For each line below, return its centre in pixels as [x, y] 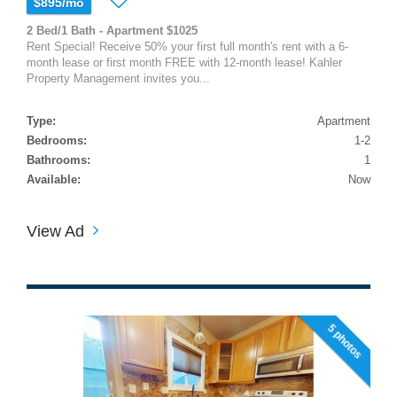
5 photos [344, 341]
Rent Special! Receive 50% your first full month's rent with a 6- [187, 46]
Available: [54, 179]
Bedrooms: [57, 140]
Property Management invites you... [118, 78]
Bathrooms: [58, 160]
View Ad [55, 231]
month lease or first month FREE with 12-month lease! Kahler [184, 62]
